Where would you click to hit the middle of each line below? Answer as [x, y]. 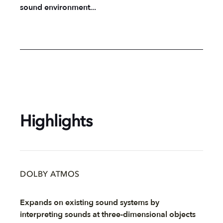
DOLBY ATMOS [50, 174]
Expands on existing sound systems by [90, 202]
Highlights [56, 122]
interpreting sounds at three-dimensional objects [108, 214]
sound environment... [58, 7]
